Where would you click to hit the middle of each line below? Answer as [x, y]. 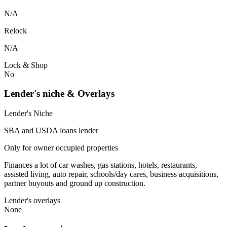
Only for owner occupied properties [61, 148]
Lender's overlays [32, 201]
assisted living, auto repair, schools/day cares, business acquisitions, [111, 174]
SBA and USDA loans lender [51, 131]
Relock [15, 30]
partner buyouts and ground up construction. [75, 183]
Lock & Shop [26, 65]
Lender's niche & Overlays [59, 94]
